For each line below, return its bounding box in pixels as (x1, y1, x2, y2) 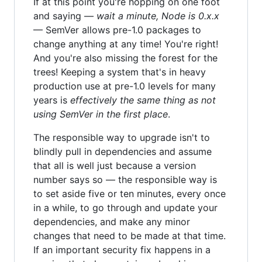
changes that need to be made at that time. (33, 230, 226, 242)
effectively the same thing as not (70, 94, 216, 106)
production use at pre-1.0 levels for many (33, 80, 216, 92)
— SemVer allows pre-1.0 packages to (33, 24, 201, 36)
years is (33, 94, 70, 106)
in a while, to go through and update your (33, 202, 218, 213)
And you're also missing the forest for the (33, 52, 218, 64)
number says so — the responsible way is (33, 174, 217, 185)
